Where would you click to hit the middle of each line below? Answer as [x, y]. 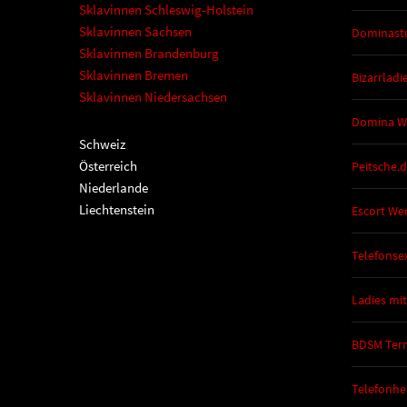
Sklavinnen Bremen [134, 75]
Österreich [108, 166]
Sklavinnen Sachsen [135, 32]
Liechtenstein [117, 210]
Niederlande [114, 188]
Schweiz [102, 144]
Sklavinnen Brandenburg [149, 54]
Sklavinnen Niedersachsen [153, 97]
